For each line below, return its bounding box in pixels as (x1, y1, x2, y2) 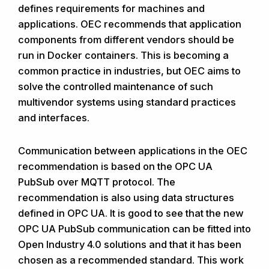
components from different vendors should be (18, 34, 234, 46)
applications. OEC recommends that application (18, 18, 241, 31)
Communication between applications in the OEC (18, 145, 247, 157)
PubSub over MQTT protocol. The (18, 176, 175, 189)
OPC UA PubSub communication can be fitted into (18, 223, 251, 235)
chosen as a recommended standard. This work (18, 254, 244, 267)
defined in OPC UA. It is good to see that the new (18, 207, 244, 220)
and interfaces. (18, 112, 89, 124)
